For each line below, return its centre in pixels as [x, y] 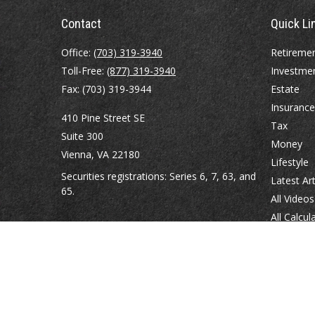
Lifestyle [289, 162]
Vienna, [78, 154]
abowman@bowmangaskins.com [137, 229]
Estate [285, 89]
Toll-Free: [84, 71]
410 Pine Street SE [103, 118]
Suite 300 [82, 136]
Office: [77, 52]
